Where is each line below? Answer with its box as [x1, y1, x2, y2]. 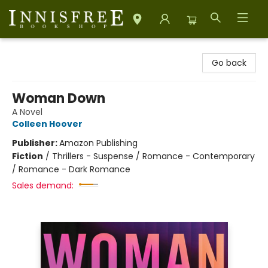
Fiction [12, 150, 43, 162]
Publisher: [12, 137, 59, 149]
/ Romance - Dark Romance [12, 163, 130, 175]
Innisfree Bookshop [9, 44, 87, 56]
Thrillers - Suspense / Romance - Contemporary [52, 150, 255, 162]
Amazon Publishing [59, 137, 138, 149]
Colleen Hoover [12, 118, 83, 130]
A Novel [12, 106, 42, 118]
